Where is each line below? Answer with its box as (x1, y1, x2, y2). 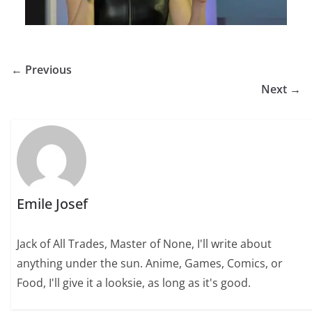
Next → (261, 81, 301, 97)
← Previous (11, 61, 72, 77)
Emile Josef (17, 194, 88, 214)
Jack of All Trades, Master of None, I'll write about (17, 236, 272, 252)
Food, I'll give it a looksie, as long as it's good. (17, 275, 251, 291)
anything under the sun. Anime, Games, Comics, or (17, 256, 283, 272)
